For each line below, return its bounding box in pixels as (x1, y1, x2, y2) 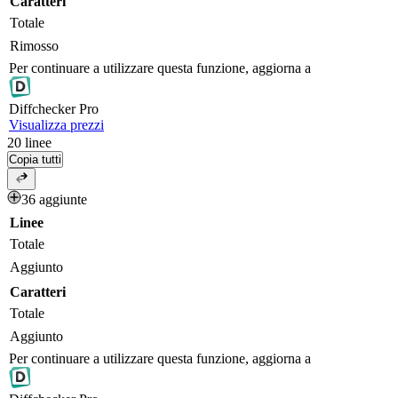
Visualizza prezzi (9, 117, 104, 133)
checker (32, 101, 76, 117)
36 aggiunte (21, 192, 87, 208)
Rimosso (10, 38, 59, 54)
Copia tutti (9, 153, 61, 167)
